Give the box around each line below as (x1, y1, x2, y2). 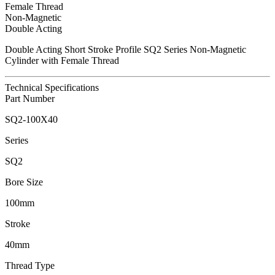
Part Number (5, 93, 55, 104)
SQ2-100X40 (5, 114, 58, 125)
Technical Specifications (5, 82, 99, 93)
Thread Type (5, 260, 55, 271)
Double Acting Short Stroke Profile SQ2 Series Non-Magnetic (5, 44, 246, 55)
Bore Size (5, 176, 43, 187)
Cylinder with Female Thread (5, 55, 119, 66)
